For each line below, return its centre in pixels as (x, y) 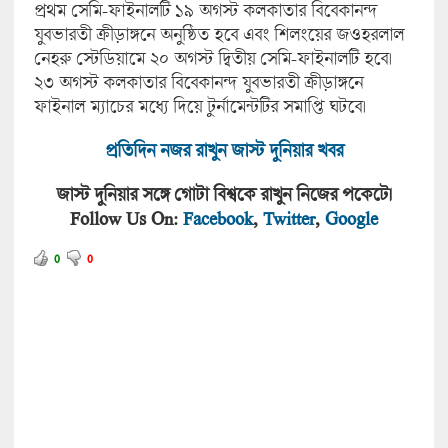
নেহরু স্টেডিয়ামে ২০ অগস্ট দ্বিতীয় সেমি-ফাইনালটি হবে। (212, 57)
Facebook (217, 217)
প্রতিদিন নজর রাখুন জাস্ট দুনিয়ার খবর (223, 149)
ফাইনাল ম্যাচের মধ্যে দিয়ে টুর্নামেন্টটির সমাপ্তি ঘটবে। (199, 105)
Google (351, 217)
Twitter (288, 217)
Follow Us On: (126, 217)
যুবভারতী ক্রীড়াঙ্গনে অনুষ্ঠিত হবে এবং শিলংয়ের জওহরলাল (218, 33)
